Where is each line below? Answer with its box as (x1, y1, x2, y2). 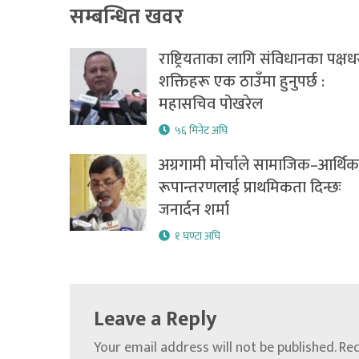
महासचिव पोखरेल (158, 91, 263, 119)
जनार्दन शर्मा (158, 196, 229, 224)
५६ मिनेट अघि (174, 121, 228, 140)
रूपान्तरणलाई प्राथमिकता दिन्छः (158, 174, 341, 202)
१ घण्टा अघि (174, 227, 220, 246)
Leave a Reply (94, 302, 217, 337)
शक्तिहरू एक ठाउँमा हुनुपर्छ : (158, 68, 325, 96)
